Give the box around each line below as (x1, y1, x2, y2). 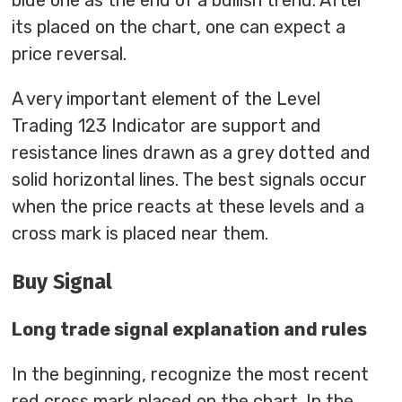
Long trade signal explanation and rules (12, 318, 368, 340)
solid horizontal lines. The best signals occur (12, 169, 368, 191)
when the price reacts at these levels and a (12, 196, 365, 218)
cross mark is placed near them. (12, 223, 269, 245)
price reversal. (12, 43, 127, 66)
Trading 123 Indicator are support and (12, 115, 322, 137)
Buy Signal (12, 268, 113, 294)
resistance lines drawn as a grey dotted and (12, 142, 371, 164)
